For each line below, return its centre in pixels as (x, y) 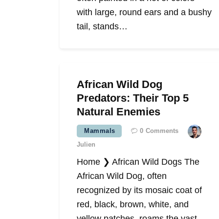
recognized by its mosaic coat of (139, 190)
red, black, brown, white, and (133, 205)
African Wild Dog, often (122, 176)
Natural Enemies (119, 112)
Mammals (100, 131)
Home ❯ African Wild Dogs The (138, 162)
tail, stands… (102, 27)
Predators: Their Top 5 (133, 98)
